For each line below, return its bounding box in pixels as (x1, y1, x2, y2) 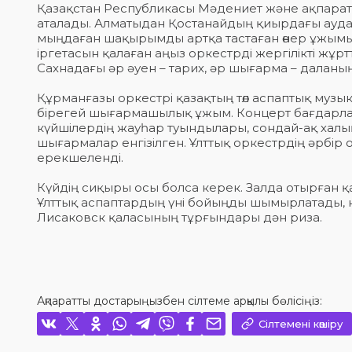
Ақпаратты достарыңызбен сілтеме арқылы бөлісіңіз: (37, 294, 322, 308)
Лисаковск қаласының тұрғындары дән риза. (37, 210, 322, 225)
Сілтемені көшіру (258, 317, 343, 330)
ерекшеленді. (37, 150, 123, 165)
